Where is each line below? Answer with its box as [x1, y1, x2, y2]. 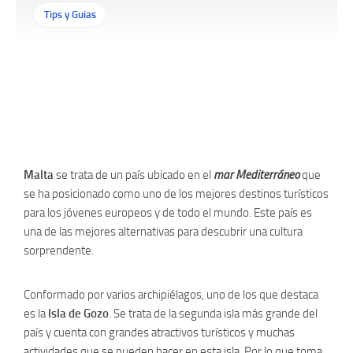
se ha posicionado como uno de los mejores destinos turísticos [24, 187, 329, 201]
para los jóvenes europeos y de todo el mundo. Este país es [24, 206, 312, 220]
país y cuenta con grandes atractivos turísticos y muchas [24, 325, 295, 340]
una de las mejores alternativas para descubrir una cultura [24, 225, 303, 239]
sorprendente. [24, 243, 94, 258]
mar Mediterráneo [214, 168, 299, 182]
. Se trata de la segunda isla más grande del [109, 307, 318, 321]
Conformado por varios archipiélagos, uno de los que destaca [24, 288, 318, 302]
